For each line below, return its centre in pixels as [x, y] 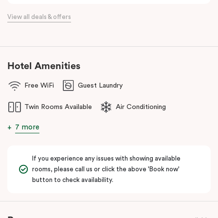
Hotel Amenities [44, 66]
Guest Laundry [100, 85]
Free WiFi [39, 85]
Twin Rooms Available [58, 107]
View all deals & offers [39, 17]
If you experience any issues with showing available [106, 158]
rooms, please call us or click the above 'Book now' [106, 169]
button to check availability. [73, 180]
